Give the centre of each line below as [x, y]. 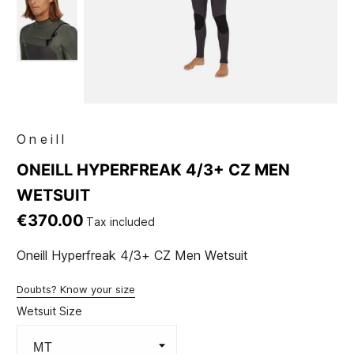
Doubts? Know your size [76, 290]
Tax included [121, 222]
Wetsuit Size [50, 311]
